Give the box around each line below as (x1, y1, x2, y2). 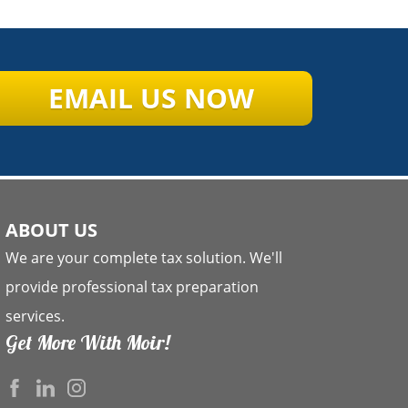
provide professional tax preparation (5, 276, 260, 297)
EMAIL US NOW (48, 78, 254, 117)
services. (5, 305, 66, 326)
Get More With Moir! (5, 329, 170, 355)
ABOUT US (5, 217, 98, 242)
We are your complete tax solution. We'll (5, 247, 283, 268)
